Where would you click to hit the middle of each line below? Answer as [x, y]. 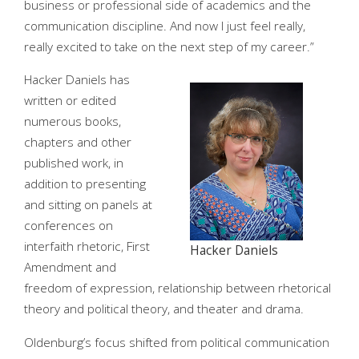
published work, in [74, 163]
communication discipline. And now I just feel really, [165, 26]
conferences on [69, 226]
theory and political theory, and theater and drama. [165, 309]
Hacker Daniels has [77, 80]
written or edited [70, 101]
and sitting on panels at [88, 205]
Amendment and [70, 268]
